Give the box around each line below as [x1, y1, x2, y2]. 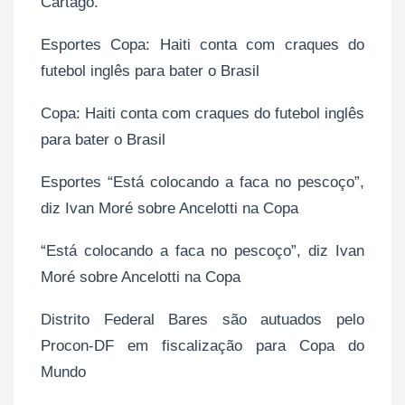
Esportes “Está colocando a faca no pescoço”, [41, 173, 364, 191]
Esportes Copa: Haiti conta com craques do [41, 35, 364, 53]
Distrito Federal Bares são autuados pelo [41, 310, 364, 328]
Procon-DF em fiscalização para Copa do [41, 336, 364, 354]
